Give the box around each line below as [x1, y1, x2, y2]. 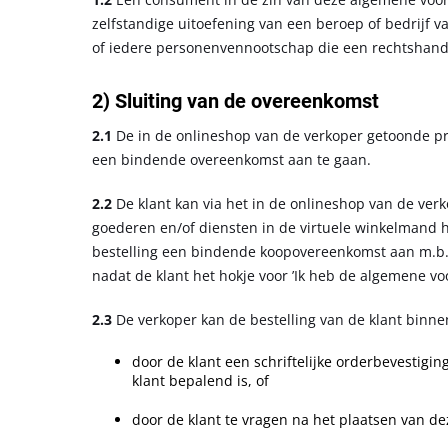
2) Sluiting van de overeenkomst [92, 88, 379, 113]
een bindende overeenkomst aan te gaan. [92, 149, 371, 169]
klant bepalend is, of [132, 370, 269, 390]
